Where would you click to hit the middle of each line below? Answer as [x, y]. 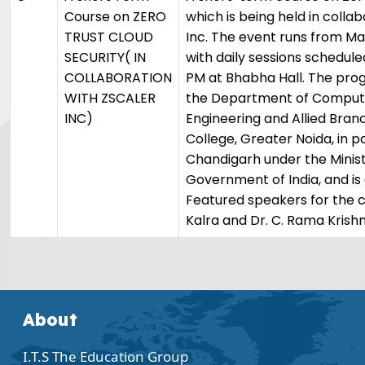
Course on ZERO [115, 17]
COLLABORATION [118, 78]
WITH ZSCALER [110, 98]
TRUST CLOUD [109, 37]
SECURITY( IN [105, 57]
